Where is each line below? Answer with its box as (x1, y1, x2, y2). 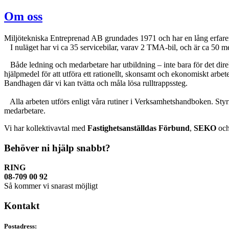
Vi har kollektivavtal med (4, 123, 87, 132)
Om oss (4, 9, 42, 23)
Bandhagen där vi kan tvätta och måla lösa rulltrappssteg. (4, 78, 188, 87)
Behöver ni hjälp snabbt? (4, 142, 110, 153)
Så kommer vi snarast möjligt (4, 181, 98, 191)
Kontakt (4, 200, 39, 211)
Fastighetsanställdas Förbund (87, 123, 190, 132)
